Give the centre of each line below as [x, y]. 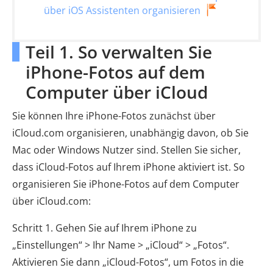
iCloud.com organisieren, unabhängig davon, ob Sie [130, 133]
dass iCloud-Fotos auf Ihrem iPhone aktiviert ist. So [129, 167]
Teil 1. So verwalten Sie [119, 51]
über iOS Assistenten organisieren [122, 11]
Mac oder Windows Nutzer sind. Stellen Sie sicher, [126, 150]
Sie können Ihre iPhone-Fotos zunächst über [114, 115]
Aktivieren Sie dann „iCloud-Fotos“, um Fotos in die [128, 262]
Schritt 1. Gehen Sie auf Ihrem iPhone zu [105, 228]
